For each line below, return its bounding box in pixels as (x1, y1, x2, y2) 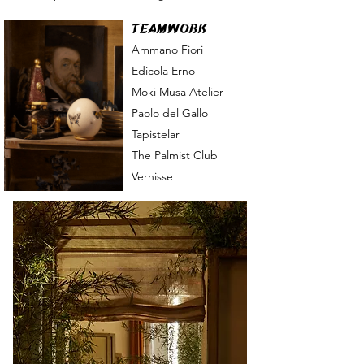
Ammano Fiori (132, 42, 203, 57)
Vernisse (132, 169, 173, 184)
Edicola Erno (132, 63, 195, 78)
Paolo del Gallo (132, 106, 208, 120)
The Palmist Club (132, 148, 218, 162)
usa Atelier (169, 84, 223, 99)
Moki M (132, 84, 169, 99)
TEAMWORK (132, 22, 207, 37)
